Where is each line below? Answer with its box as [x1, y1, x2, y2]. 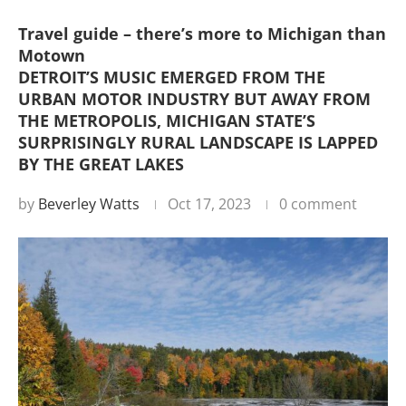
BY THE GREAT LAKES [18, 153, 193, 175]
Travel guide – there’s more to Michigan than [18, 23, 386, 44]
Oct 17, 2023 [168, 194, 251, 214]
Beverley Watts [38, 194, 140, 214]
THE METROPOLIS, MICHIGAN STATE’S [18, 110, 315, 131]
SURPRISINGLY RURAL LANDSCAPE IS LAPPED [18, 131, 378, 153]
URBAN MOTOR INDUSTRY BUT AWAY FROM [18, 88, 371, 110]
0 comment [279, 194, 357, 214]
